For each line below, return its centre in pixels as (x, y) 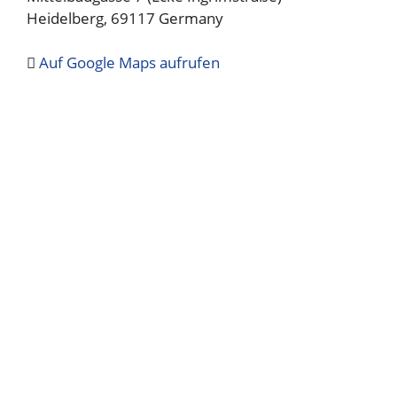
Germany (191, 18)
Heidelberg (65, 18)
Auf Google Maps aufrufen (129, 62)
